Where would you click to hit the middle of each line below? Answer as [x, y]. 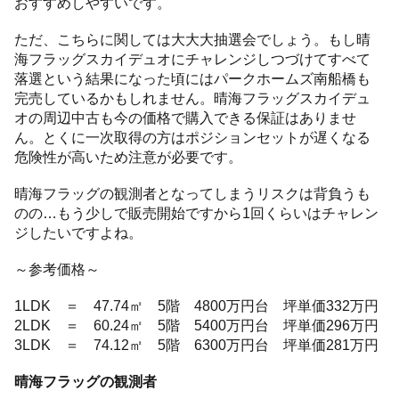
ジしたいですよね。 [79, 232]
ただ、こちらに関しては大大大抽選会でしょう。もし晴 [193, 39]
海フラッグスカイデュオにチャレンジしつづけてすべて [193, 59]
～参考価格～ [57, 269]
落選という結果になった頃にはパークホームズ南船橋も [193, 78]
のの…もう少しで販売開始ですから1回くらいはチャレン [197, 213]
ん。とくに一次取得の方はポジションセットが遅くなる [193, 137]
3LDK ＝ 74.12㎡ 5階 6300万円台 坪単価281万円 [197, 345]
